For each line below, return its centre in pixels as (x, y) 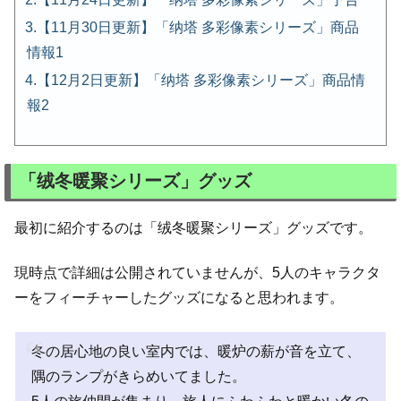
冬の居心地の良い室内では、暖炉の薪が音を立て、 (196, 351)
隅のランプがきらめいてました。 (139, 376)
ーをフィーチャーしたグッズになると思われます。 (179, 298)
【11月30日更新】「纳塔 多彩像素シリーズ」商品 (198, 27)
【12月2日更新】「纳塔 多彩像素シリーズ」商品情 (201, 80)
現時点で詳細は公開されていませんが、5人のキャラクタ (197, 273)
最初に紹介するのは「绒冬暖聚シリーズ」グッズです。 (193, 227)
